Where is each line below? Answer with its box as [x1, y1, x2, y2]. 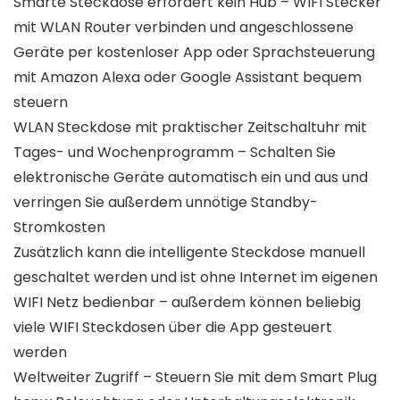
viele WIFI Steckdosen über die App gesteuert [13, 317, 332, 338]
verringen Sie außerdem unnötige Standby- [13, 192, 318, 213]
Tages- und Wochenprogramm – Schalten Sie [13, 142, 336, 163]
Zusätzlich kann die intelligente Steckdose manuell [13, 242, 365, 263]
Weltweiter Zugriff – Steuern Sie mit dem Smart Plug [13, 367, 377, 388]
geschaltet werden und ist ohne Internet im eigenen [13, 267, 378, 288]
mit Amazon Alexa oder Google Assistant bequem [13, 67, 362, 88]
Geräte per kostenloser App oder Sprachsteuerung [13, 42, 375, 63]
